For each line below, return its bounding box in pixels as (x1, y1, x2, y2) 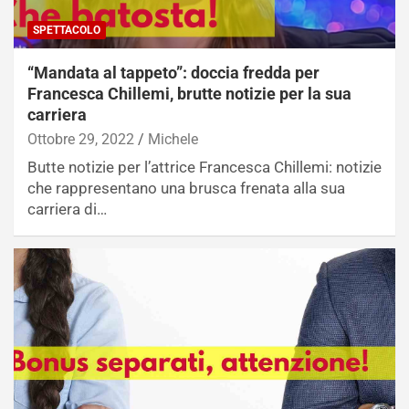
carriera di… (27, 199, 107, 218)
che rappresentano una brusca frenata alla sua (27, 178, 345, 197)
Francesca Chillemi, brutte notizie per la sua (27, 83, 351, 103)
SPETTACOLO (33, 23, 100, 37)
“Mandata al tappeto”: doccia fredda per (27, 62, 320, 82)
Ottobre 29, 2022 (27, 130, 134, 148)
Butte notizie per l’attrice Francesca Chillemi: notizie (27, 157, 382, 176)
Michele (148, 130, 198, 148)
